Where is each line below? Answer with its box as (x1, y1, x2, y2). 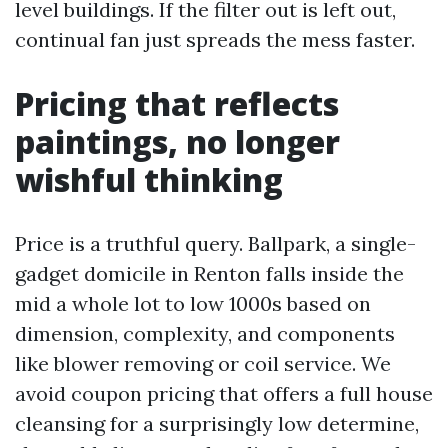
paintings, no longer (15, 120, 340, 163)
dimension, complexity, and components (15, 321, 395, 346)
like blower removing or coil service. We (15, 351, 391, 376)
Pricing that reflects (15, 82, 339, 125)
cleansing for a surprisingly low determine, (15, 411, 419, 436)
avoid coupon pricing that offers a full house (15, 381, 433, 406)
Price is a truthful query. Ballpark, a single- (15, 231, 416, 256)
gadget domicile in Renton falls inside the (15, 261, 404, 286)
